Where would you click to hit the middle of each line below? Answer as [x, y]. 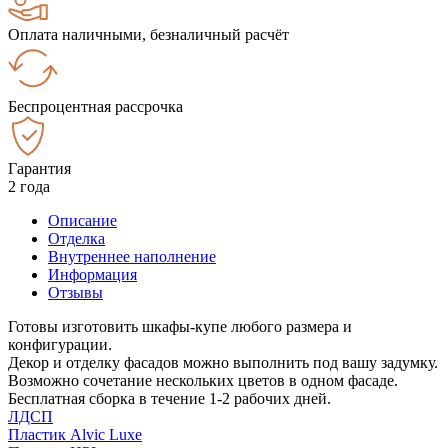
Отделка [76, 238]
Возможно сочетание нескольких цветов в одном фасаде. [203, 380]
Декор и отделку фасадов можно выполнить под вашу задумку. [223, 362]
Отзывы [75, 292]
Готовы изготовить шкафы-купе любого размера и [180, 326]
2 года [29, 186]
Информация [92, 274]
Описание [82, 220]
